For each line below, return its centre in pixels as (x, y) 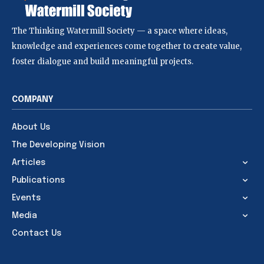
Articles (29, 162)
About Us (31, 127)
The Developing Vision (58, 145)
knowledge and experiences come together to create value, (127, 46)
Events (26, 198)
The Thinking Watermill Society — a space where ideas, (120, 31)
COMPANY (33, 99)
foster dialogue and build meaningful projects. (103, 61)
